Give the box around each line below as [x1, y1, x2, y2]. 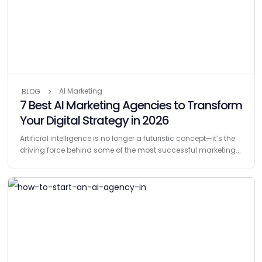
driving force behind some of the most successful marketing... [19, 144, 241, 155]
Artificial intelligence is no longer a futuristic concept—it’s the [19, 133, 235, 143]
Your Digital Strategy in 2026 [19, 112, 169, 129]
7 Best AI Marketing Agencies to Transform [19, 96, 242, 113]
